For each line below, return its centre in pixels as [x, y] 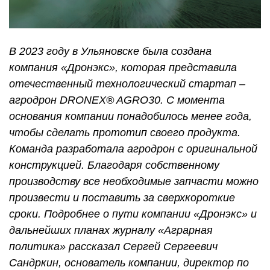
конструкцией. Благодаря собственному [114, 165]
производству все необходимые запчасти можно [134, 182]
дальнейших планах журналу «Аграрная [111, 231]
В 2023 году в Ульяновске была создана [110, 52]
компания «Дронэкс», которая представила [123, 68]
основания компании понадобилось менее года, [130, 117]
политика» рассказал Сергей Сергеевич [113, 247]
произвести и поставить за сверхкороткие [122, 198]
